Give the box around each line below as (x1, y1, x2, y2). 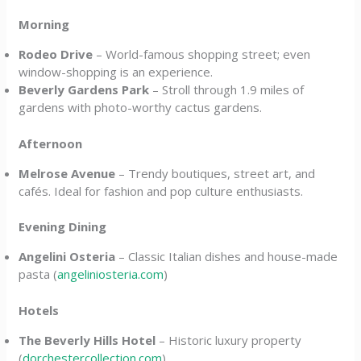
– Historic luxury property (156, 331, 302, 348)
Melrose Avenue (19, 164, 116, 181)
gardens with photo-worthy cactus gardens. (19, 99, 263, 115)
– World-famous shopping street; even (93, 46, 311, 62)
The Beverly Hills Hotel (19, 331, 156, 348)
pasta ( (19, 266, 58, 282)
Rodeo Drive (19, 46, 93, 62)
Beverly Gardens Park (19, 81, 150, 98)
